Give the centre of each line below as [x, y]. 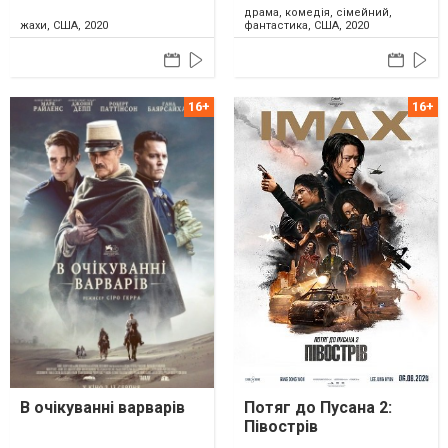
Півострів [281, 426]
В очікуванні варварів [102, 407]
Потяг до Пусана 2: [318, 407]
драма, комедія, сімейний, [318, 13]
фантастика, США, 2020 [306, 26]
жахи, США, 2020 [64, 26]
